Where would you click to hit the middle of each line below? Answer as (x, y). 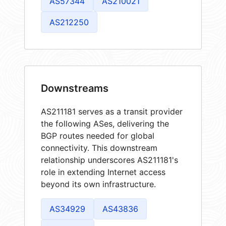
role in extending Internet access (103, 172)
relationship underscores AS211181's (109, 160)
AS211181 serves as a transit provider (112, 111)
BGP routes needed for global (98, 135)
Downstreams (75, 88)
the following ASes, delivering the (105, 123)
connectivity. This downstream (99, 148)
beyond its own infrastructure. (98, 184)
